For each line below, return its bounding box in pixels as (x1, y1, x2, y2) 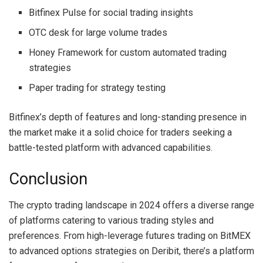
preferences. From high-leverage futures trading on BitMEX (9, 230, 251, 241)
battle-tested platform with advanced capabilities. (9, 141, 213, 153)
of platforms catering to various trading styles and (9, 214, 214, 226)
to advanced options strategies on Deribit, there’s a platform (9, 245, 254, 257)
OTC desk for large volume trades (29, 26, 168, 38)
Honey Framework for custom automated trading (29, 46, 227, 58)
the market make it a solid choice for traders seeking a (9, 126, 232, 138)
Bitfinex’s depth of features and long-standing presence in (9, 111, 247, 123)
